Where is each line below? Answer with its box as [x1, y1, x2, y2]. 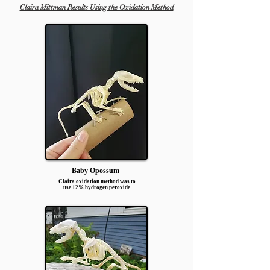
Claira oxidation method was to [58, 178, 136, 184]
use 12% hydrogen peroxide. [63, 184, 131, 190]
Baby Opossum [72, 166, 121, 175]
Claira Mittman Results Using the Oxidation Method [19, 3, 174, 11]
